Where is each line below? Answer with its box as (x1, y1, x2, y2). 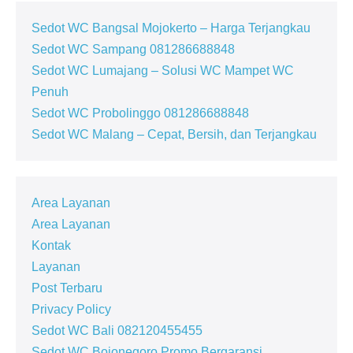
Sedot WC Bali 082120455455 (32, 324, 203, 337)
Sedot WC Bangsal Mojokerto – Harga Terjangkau (32, 21, 310, 35)
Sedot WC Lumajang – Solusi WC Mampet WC (32, 64, 294, 77)
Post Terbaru (32, 281, 102, 295)
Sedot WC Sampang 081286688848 (32, 43, 235, 56)
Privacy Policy (32, 303, 111, 316)
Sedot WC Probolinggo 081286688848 (32, 106, 249, 120)
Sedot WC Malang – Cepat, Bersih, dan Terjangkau (32, 128, 317, 141)
